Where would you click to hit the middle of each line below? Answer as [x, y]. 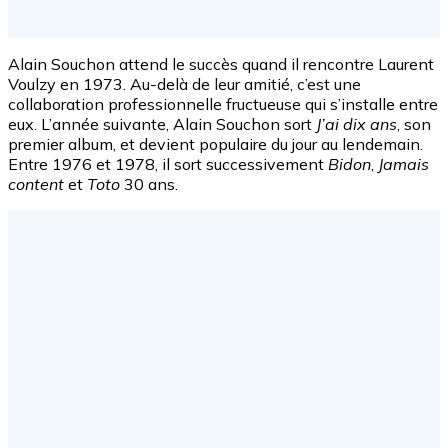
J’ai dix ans [356, 123]
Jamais [403, 163]
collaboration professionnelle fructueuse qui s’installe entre [223, 103]
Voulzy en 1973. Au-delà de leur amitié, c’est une [184, 83]
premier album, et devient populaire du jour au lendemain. [215, 143]
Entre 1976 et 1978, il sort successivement [168, 163]
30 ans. [151, 183]
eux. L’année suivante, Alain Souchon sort [162, 123]
